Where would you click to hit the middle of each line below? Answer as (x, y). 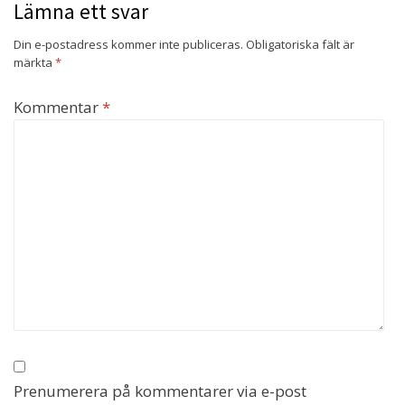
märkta (34, 63)
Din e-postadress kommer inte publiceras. (128, 45)
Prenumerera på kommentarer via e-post (160, 391)
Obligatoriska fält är (300, 45)
